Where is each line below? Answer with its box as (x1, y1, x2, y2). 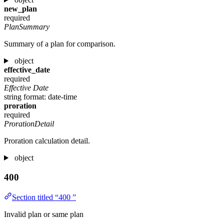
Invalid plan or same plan (4, 210, 83, 219)
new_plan (4, 4, 37, 13)
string (4, 92, 21, 101)
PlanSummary (4, 22, 49, 31)
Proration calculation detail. (4, 136, 90, 145)
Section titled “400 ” (12, 193, 76, 202)
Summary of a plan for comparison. (4, 39, 115, 48)
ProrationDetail (4, 119, 54, 128)
